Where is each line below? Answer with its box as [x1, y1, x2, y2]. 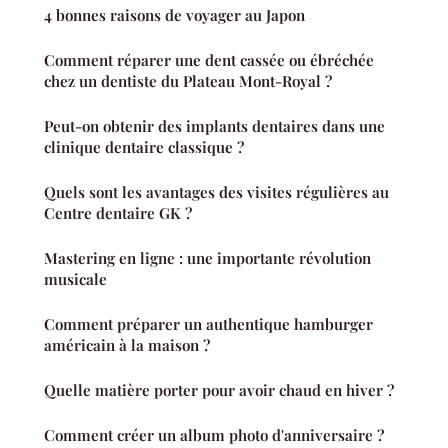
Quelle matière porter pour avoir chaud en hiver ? [44, 380, 394, 401]
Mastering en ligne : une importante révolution [44, 248, 371, 269]
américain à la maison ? [44, 335, 210, 356]
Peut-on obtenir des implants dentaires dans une [44, 116, 385, 137]
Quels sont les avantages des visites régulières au [44, 182, 389, 203]
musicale [44, 269, 107, 290]
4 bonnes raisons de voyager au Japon [44, 5, 305, 26]
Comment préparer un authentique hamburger [44, 314, 373, 335]
